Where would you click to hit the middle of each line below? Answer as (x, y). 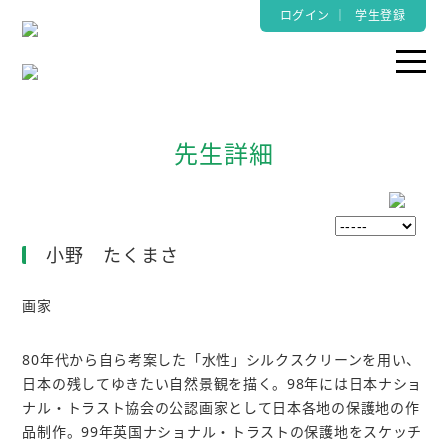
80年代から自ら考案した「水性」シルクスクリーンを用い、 (222, 359)
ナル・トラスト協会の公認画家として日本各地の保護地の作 (221, 407)
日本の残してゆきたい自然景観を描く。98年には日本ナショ (222, 383)
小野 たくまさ (112, 255)
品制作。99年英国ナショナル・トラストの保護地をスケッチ (222, 431)
